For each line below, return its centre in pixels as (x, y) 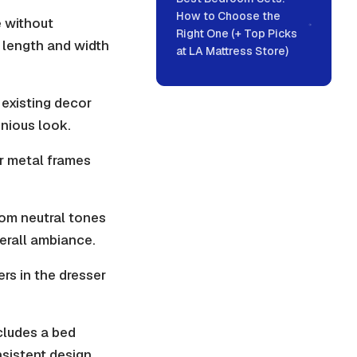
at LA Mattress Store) (232, 51)
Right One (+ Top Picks (237, 33)
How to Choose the (228, 16)
